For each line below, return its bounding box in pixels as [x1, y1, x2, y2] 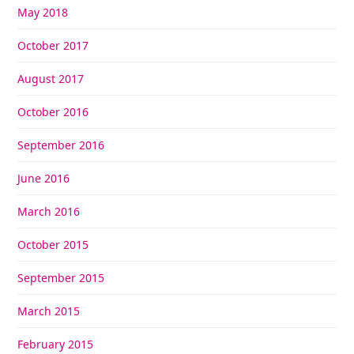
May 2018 [17, 4, 69, 20]
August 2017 [17, 70, 85, 86]
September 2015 [17, 269, 105, 285]
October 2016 [17, 104, 89, 119]
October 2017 [17, 37, 89, 53]
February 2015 [17, 336, 94, 352]
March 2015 [17, 303, 81, 318]
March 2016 [17, 203, 81, 219]
